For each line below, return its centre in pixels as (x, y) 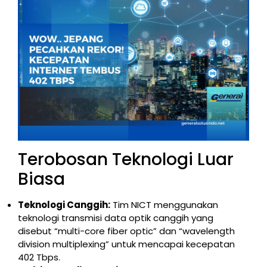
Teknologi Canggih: (64, 204)
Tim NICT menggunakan (164, 204)
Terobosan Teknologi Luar (126, 159)
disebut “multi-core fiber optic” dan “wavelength (126, 231)
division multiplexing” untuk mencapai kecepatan (126, 244)
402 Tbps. (39, 257)
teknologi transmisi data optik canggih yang (116, 218)
